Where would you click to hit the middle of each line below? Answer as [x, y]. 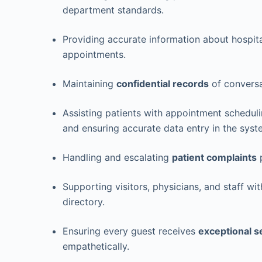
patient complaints [215, 157]
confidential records [163, 84]
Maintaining [90, 84]
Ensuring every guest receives [131, 231]
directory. [84, 202]
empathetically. [96, 246]
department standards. [113, 10]
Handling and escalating [118, 157]
